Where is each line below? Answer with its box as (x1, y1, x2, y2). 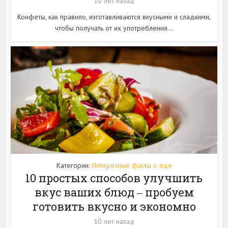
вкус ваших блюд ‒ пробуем (34, 185, 194, 200)
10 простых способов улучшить (25, 170, 203, 186)
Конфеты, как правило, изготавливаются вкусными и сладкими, (17, 12, 211, 22)
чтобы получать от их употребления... (55, 23, 173, 33)
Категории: (56, 161, 92, 170)
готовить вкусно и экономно (32, 199, 196, 214)
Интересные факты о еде (91, 161, 172, 170)
